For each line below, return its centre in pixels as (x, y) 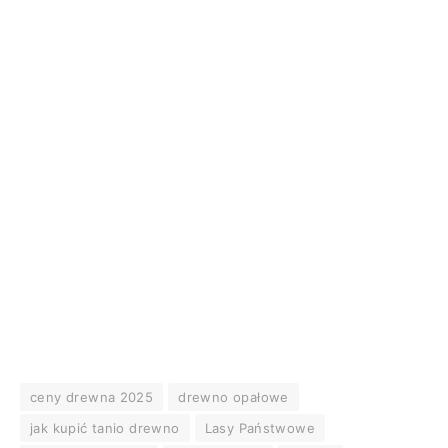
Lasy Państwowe (260, 428)
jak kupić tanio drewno (105, 428)
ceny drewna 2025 (92, 397)
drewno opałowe (233, 397)
